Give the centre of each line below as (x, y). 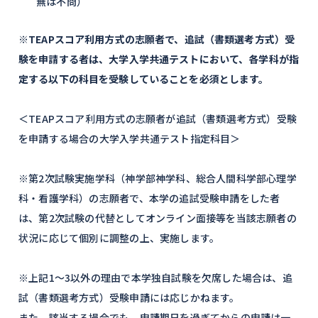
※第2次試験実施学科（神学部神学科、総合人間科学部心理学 (158, 178)
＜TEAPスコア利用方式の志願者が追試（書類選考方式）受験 (158, 119)
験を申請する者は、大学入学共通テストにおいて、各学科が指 (159, 59)
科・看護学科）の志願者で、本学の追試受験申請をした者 (149, 198)
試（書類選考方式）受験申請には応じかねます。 (129, 297)
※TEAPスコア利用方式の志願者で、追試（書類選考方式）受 (157, 39)
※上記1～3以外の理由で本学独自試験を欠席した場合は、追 (155, 278)
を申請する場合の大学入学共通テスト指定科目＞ (130, 138)
